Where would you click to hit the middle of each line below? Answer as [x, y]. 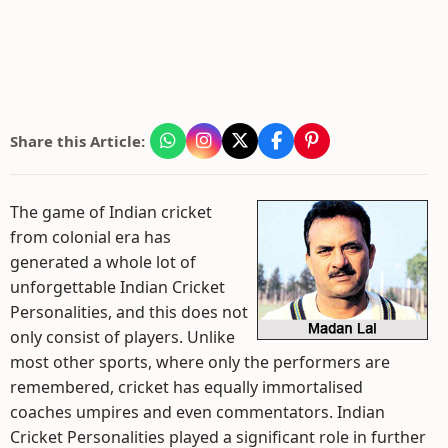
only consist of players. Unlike [122, 337]
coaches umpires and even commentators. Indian [197, 412]
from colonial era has [90, 237]
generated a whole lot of [103, 262]
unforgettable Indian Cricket [117, 287]
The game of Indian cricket [111, 212]
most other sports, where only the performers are [200, 362]
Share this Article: [77, 141]
